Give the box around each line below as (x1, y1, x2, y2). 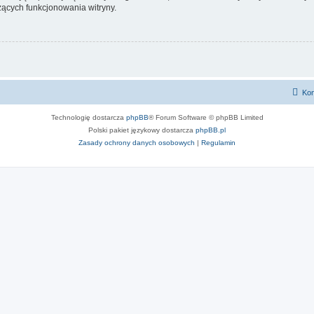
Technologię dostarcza (50, 114, 126, 122)
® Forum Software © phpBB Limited (148, 114, 264, 122)
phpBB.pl (196, 126, 226, 135)
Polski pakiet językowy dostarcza (88, 126, 196, 135)
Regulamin (201, 139, 235, 147)
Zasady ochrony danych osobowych (78, 139, 195, 147)
